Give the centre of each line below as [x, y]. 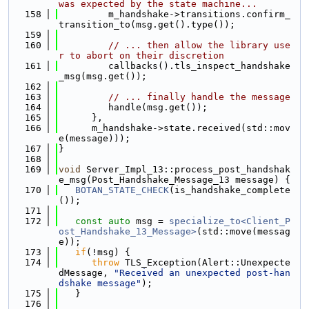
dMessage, [86, 273]
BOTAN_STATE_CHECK [122, 190]
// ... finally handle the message [199, 97]
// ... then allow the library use [199, 45]
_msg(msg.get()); [103, 76]
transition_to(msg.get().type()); [147, 24]
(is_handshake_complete [230, 190]
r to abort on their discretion [141, 56]
